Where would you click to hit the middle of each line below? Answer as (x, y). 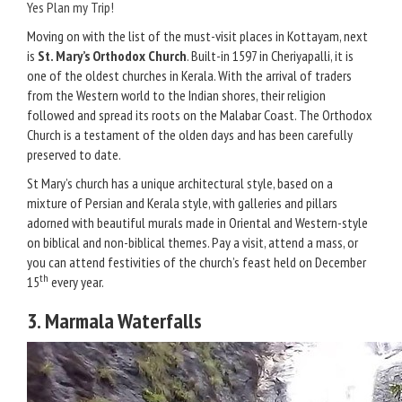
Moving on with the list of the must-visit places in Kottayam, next (197, 36)
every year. (76, 282)
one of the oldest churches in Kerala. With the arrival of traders (189, 75)
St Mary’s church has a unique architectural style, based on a (180, 183)
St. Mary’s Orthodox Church (112, 56)
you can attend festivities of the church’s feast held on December (197, 262)
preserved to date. (74, 154)
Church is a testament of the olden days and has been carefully (190, 135)
